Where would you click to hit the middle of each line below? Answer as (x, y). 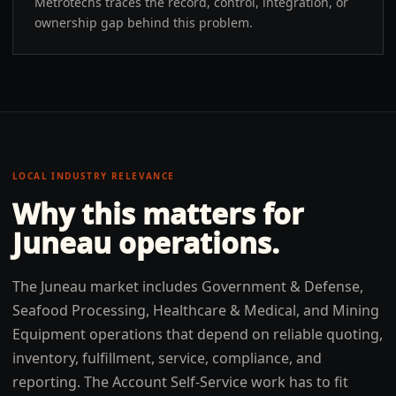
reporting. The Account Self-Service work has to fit (180, 382)
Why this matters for (158, 213)
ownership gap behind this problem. (144, 23)
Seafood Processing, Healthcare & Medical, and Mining (196, 310)
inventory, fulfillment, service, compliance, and (167, 358)
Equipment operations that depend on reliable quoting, (198, 334)
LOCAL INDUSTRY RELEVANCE (94, 176)
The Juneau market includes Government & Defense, (188, 286)
